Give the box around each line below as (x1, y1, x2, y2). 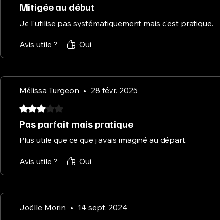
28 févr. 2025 (91, 85, 137, 95)
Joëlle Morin (19, 202, 66, 212)
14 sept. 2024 (78, 202, 128, 212)
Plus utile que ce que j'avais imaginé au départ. (19, 135, 187, 145)
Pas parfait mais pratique (19, 117, 133, 130)
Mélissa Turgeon (19, 85, 79, 95)
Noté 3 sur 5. (19, 103, 63, 111)
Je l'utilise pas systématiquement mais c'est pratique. (19, 18, 213, 28)
